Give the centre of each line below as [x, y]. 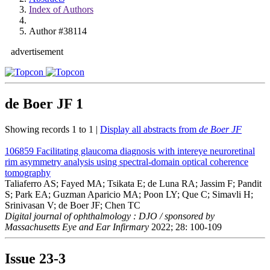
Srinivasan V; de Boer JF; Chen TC [73, 205]
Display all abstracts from [149, 129]
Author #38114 [58, 31]
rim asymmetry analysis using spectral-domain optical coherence [127, 162]
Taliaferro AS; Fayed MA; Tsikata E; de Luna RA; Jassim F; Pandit [133, 183]
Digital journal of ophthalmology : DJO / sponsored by [110, 216]
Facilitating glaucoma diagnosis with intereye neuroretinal [146, 151]
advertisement [37, 52]
